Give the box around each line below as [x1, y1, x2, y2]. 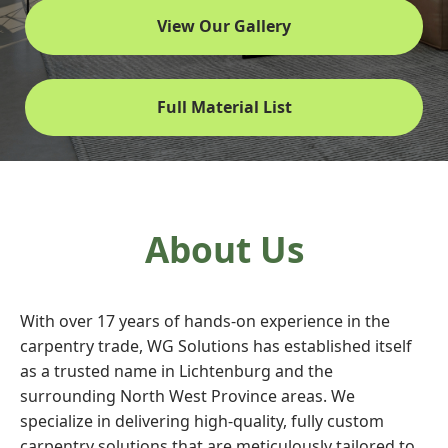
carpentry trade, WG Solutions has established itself [20, 335, 412, 357]
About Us [144, 225, 304, 273]
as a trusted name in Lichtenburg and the [20, 360, 333, 382]
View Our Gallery [157, 15, 291, 37]
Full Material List [156, 96, 292, 118]
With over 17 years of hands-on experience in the [20, 310, 390, 332]
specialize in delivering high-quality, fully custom [20, 410, 384, 432]
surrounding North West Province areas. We [20, 385, 355, 407]
